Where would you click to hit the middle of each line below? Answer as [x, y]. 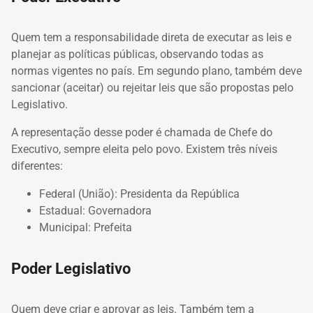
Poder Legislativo [71, 268]
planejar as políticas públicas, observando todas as [137, 54]
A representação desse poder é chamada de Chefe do [142, 133]
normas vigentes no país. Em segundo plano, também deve [156, 71]
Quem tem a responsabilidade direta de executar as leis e [151, 38]
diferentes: [37, 166]
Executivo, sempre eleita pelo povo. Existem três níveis [144, 150]
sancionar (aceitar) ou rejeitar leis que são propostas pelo [152, 88]
